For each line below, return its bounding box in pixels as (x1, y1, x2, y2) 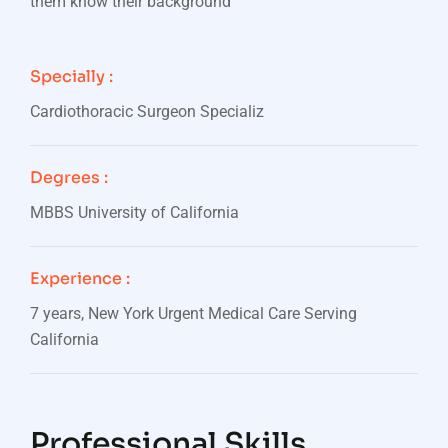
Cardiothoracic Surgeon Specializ (30, 102, 264, 121)
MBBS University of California (30, 203, 239, 222)
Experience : (30, 268, 130, 289)
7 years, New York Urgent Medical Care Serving (30, 304, 357, 323)
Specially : (30, 66, 113, 87)
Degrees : (30, 167, 108, 188)
